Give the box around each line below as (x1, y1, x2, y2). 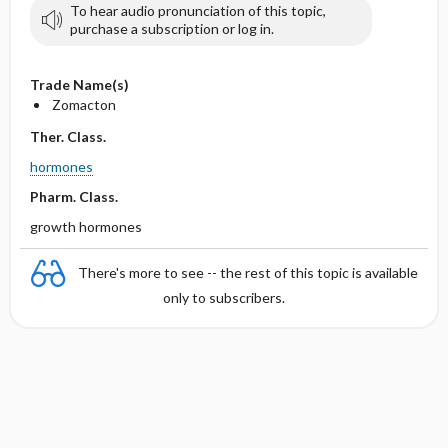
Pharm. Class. (29, 188, 118, 205)
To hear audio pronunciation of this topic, (69, 2, 326, 19)
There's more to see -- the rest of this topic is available (78, 263, 418, 281)
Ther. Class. (29, 128, 106, 145)
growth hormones (29, 218, 142, 235)
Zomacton (51, 96, 116, 113)
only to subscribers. (163, 289, 285, 306)
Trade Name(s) (29, 76, 129, 93)
